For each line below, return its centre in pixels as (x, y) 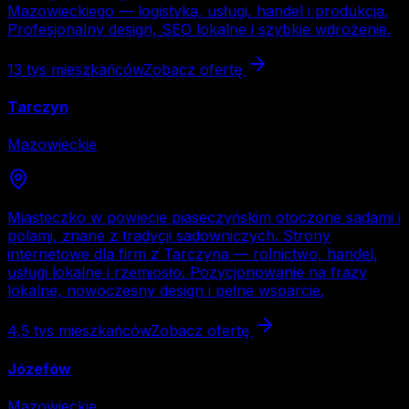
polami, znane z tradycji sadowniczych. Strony (169, 236)
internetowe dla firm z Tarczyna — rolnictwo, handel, (193, 254)
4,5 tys (31, 331)
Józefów (39, 368)
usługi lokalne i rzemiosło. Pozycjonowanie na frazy (187, 273)
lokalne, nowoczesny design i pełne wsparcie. (166, 291)
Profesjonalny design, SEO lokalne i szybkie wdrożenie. (199, 29)
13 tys (27, 69)
